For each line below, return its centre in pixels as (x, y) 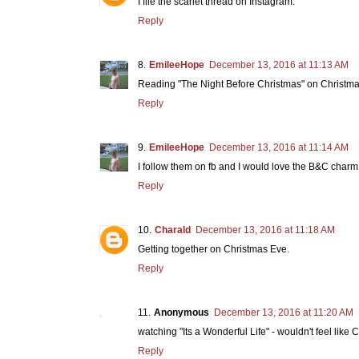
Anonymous (182, 312)
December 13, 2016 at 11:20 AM (284, 312)
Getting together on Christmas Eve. (214, 249)
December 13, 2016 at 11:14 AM (279, 147)
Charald (173, 230)
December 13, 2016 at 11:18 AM (265, 230)
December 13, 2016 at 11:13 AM (279, 65)
